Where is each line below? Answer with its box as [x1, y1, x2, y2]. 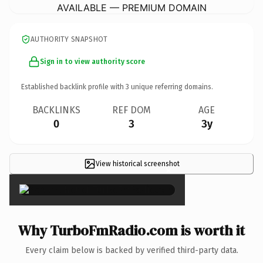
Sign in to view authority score [40, 57, 145, 66]
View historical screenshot [95, 159, 180, 168]
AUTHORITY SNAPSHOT [31, 35, 108, 43]
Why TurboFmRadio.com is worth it [18, 220, 245, 240]
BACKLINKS [32, 104, 80, 116]
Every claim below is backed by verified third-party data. [25, 245, 238, 255]
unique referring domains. [129, 82, 213, 91]
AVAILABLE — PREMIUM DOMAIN [56, 1, 207, 14]
